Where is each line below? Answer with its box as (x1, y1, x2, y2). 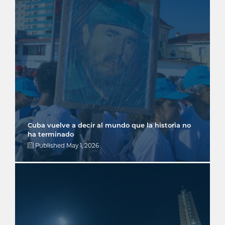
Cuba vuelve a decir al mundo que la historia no (28, 121, 191, 129)
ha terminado (28, 130, 74, 138)
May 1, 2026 (66, 142, 99, 149)
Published (34, 142, 66, 149)
